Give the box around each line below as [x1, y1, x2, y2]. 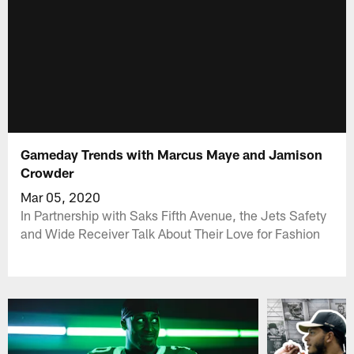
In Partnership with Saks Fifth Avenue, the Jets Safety [21, 206, 327, 223]
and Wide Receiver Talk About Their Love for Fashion [21, 224, 321, 241]
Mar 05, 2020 [21, 188, 101, 205]
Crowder [21, 164, 74, 180]
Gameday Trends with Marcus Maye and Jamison [21, 145, 323, 162]
